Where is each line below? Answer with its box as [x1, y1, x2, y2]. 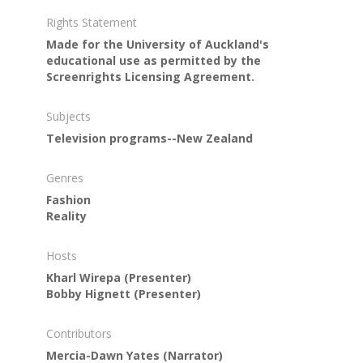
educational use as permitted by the [45, 52, 261, 68]
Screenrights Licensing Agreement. [45, 68, 254, 84]
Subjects [45, 108, 91, 124]
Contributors [45, 325, 112, 341]
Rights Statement [45, 14, 137, 30]
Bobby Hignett [45, 285, 130, 301]
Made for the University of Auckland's [45, 36, 269, 52]
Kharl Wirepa [45, 269, 121, 285]
